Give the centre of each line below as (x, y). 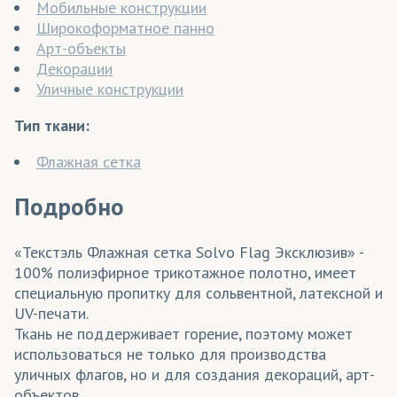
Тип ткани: (52, 125)
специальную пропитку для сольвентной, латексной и (198, 292)
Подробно (69, 207)
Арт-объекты (81, 48)
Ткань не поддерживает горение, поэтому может (183, 333)
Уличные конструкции (110, 89)
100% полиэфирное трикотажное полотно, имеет (185, 272)
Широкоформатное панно (125, 27)
